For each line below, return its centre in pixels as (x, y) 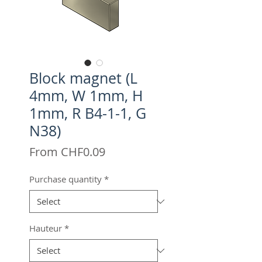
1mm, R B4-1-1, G (88, 113)
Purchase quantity (65, 179)
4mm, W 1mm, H (86, 96)
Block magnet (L (83, 78)
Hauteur (46, 228)
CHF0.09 (83, 152)
